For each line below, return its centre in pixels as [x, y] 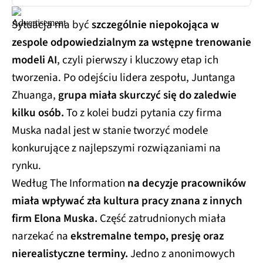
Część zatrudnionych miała [162, 219]
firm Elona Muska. [55, 219]
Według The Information [70, 184]
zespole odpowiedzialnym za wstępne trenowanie [131, 43]
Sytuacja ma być [52, 25]
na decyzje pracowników [187, 184]
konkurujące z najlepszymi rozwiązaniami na [116, 149]
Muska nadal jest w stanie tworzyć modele [110, 131]
